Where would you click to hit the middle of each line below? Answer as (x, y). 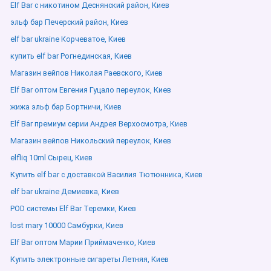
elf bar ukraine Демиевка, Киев (65, 191)
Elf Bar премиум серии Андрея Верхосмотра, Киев (99, 124)
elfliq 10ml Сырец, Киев (51, 158)
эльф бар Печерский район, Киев (69, 22)
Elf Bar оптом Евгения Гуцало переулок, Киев (91, 90)
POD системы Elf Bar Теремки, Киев (73, 208)
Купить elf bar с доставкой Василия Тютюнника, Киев (106, 175)
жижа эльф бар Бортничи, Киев (66, 107)
